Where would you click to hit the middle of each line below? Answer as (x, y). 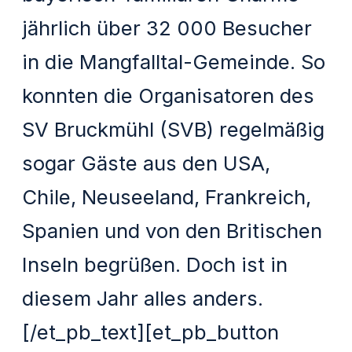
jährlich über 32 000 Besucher (167, 27)
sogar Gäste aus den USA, (147, 163)
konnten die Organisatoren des (169, 95)
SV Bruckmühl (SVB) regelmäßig (174, 129)
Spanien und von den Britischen (172, 230)
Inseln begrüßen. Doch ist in (155, 264)
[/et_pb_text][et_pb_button (151, 332)
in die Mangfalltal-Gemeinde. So (174, 61)
